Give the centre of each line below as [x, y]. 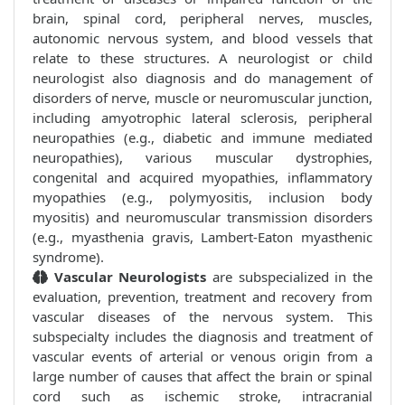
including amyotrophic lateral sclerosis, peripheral [202, 118]
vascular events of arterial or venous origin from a [202, 357]
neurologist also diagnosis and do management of [202, 78]
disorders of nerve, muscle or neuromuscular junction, [202, 98]
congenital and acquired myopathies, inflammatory [202, 178]
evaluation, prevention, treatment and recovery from [202, 297]
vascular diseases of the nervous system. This [202, 317]
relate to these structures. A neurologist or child [202, 58]
